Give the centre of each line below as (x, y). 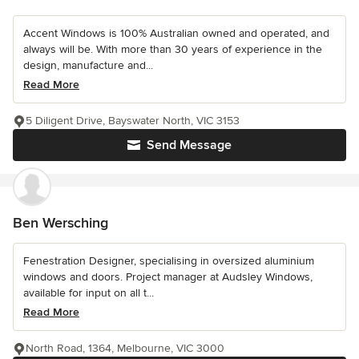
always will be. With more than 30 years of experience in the (173, 49)
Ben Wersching (61, 222)
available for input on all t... (89, 292)
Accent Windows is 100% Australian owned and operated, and (176, 33)
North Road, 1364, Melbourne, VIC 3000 (125, 348)
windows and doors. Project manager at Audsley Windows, (168, 276)
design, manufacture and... (88, 65)
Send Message (189, 145)
